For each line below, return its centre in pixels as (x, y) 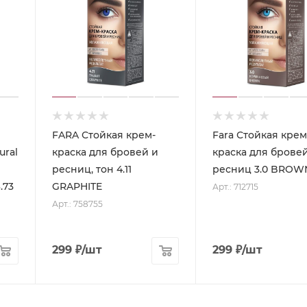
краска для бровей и (105, 152)
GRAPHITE (77, 186)
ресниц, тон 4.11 (91, 169)
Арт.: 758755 (77, 204)
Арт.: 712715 (236, 186)
